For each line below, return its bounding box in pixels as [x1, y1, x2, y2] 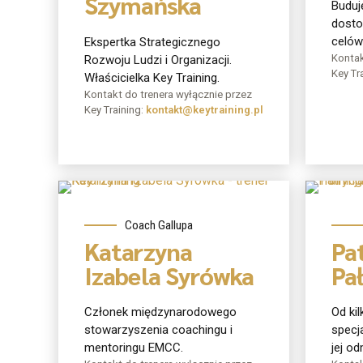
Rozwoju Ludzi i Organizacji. [84, 52, 232, 67]
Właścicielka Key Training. [84, 70, 220, 85]
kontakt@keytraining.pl [146, 103, 263, 116]
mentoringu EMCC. [84, 340, 183, 356]
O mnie [100, 178, 138, 194]
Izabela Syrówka [84, 258, 254, 291]
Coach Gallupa [125, 217, 193, 233]
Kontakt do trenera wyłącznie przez [84, 88, 252, 100]
